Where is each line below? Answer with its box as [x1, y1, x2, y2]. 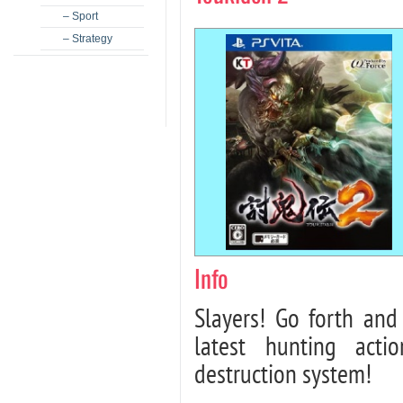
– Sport [63, 10, 98, 22]
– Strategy [63, 32, 112, 45]
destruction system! [194, 356, 372, 391]
